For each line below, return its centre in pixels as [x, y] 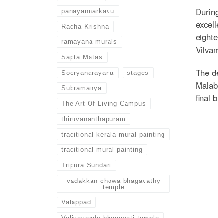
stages [138, 73]
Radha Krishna [85, 26]
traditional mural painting [102, 150]
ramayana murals [90, 42]
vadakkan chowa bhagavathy [113, 181]
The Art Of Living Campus [104, 104]
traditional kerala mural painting [113, 134]
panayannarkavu [88, 11]
